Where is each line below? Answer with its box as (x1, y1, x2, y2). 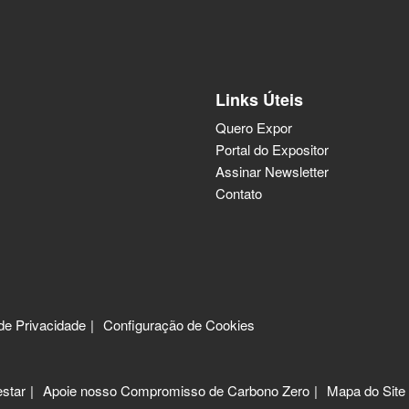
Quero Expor (215, 117, 292, 137)
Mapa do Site (327, 380, 405, 400)
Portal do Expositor (215, 139, 329, 159)
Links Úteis (215, 87, 303, 111)
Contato (215, 183, 262, 203)
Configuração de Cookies (103, 314, 255, 334)
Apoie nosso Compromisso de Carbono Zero (43, 380, 309, 400)
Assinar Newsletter (215, 161, 329, 181)
